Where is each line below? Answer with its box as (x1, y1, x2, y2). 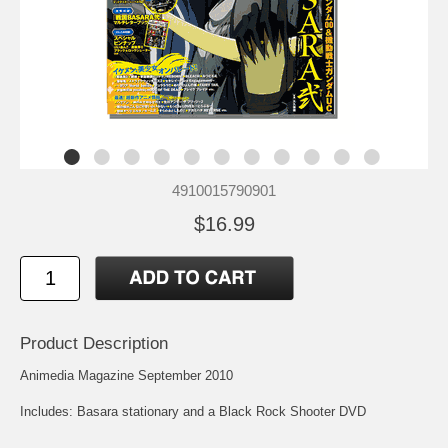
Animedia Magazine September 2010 (20, 367, 233, 383)
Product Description (20, 333, 168, 353)
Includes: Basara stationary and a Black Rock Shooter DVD (20, 403, 366, 419)
